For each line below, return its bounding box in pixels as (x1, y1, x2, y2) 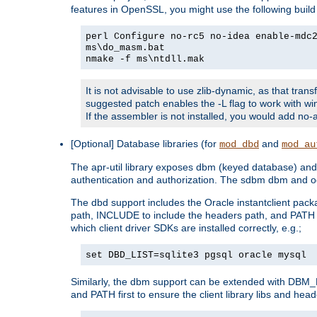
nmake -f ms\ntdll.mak (86, 53, 204, 64)
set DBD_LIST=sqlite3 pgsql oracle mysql (86, 249, 306, 260)
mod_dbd (219, 138, 259, 150)
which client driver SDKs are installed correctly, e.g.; (71, 221, 301, 234)
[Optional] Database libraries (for (71, 137, 219, 149)
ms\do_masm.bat (86, 42, 165, 53)
